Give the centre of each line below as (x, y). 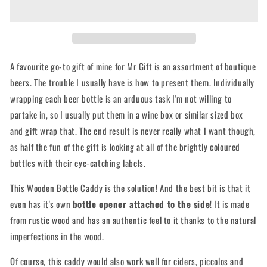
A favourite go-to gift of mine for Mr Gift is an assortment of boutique (133, 66)
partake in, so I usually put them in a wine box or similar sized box (127, 114)
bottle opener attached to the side (141, 204)
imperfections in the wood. (57, 236)
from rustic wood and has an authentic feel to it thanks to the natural (133, 220)
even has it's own (41, 204)
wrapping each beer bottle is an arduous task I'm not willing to (121, 98)
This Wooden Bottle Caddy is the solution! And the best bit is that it (131, 188)
